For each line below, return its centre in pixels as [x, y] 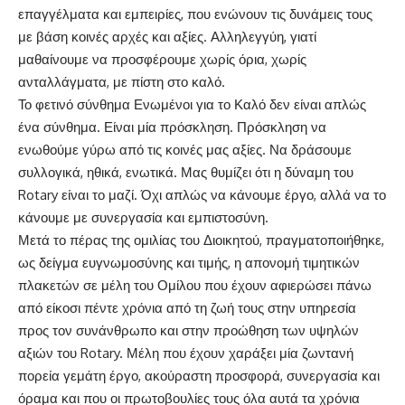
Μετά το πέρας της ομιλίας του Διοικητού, [142, 240]
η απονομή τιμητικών [297, 262]
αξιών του [49, 353]
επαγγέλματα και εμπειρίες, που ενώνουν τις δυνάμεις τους [195, 14]
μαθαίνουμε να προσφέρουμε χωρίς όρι [137, 59]
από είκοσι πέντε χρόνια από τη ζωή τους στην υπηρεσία [187, 307]
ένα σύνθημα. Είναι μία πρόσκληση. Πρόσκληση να [172, 127]
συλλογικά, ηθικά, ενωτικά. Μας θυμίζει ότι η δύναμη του [186, 172]
